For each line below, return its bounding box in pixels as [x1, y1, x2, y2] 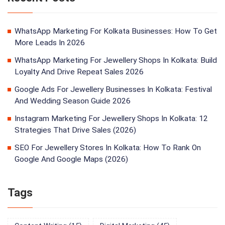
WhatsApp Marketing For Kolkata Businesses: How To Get [15, 27, 217, 36]
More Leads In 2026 [15, 38, 85, 48]
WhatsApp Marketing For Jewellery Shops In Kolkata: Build [15, 56, 217, 65]
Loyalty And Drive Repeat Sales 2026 [15, 67, 144, 77]
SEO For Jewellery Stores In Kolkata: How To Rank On [15, 143, 201, 153]
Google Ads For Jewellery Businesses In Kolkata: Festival [15, 85, 212, 94]
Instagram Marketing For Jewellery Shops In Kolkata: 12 [15, 114, 208, 124]
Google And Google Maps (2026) [15, 155, 128, 164]
